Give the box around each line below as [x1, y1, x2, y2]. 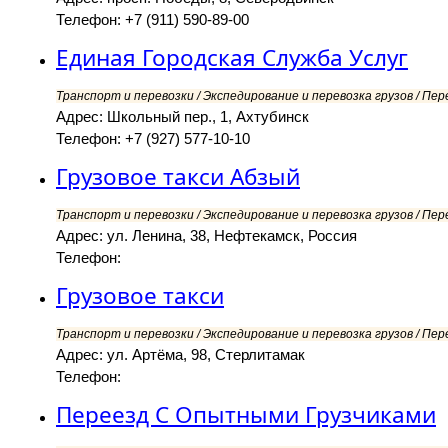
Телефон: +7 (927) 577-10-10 [56, 130, 250, 148]
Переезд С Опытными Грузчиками [56, 399, 436, 431]
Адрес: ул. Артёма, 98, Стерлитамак [56, 346, 305, 364]
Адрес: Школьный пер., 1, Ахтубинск [56, 108, 309, 126]
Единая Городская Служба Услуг [56, 42, 408, 74]
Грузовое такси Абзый [56, 161, 300, 193]
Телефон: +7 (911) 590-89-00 [56, 11, 249, 29]
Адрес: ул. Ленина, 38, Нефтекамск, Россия [56, 227, 357, 245]
